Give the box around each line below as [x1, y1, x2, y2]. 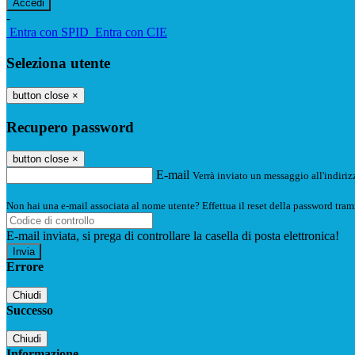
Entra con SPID [10, 25, 89, 40]
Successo [6, 303, 53, 318]
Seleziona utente [6, 55, 110, 72]
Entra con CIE [95, 25, 167, 40]
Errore [6, 260, 44, 274]
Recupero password [6, 118, 134, 136]
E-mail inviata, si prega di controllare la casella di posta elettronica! [6, 229, 339, 243]
